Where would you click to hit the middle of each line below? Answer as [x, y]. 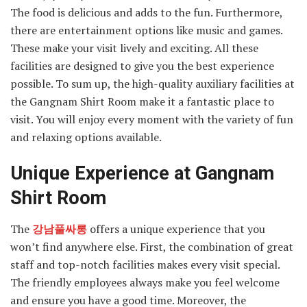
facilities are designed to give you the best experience [142, 65]
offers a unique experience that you [176, 229]
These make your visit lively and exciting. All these [134, 48]
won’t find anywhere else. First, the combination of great [152, 246]
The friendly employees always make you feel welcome [145, 282]
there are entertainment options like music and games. [146, 30]
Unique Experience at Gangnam [142, 174]
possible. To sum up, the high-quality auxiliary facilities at [152, 83]
